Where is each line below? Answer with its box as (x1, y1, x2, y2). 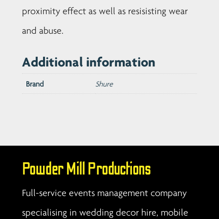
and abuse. (22, 25, 64, 36)
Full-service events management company (22, 187, 187, 198)
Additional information (22, 54, 155, 70)
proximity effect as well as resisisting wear (22, 5, 188, 17)
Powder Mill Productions (22, 159, 151, 179)
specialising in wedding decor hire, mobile (22, 207, 188, 218)
